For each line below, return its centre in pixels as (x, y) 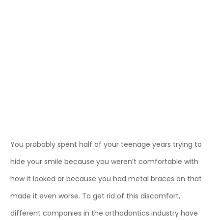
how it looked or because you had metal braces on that (106, 179)
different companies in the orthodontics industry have (104, 213)
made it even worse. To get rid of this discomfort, (95, 196)
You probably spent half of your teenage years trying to (106, 144)
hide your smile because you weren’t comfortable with (104, 161)
